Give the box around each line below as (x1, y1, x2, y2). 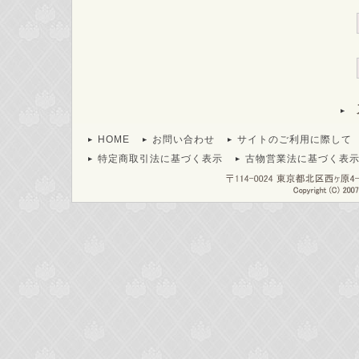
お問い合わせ (152, 134, 215, 145)
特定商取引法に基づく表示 (98, 153, 223, 164)
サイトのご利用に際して (237, 134, 352, 145)
